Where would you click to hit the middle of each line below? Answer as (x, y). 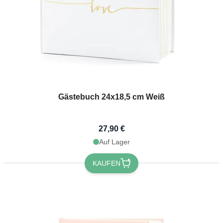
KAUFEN (107, 163)
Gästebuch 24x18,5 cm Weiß (111, 97)
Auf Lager (114, 142)
